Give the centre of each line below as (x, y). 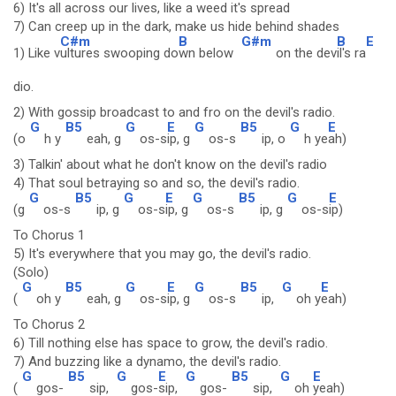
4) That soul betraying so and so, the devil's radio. (156, 183)
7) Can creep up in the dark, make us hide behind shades (176, 27)
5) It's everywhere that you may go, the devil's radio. (162, 254)
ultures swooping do (119, 53)
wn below (208, 53)
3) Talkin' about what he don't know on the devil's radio (170, 164)
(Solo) (31, 272)
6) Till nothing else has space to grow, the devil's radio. (171, 343)
